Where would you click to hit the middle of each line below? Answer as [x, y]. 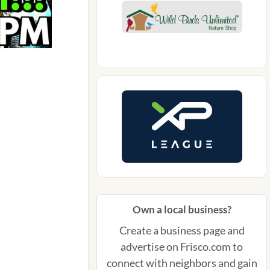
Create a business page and [182, 230]
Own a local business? [182, 209]
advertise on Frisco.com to [182, 246]
